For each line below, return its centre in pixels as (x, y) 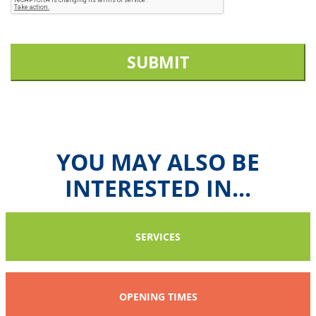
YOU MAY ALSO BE (158, 162)
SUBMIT (158, 62)
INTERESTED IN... (158, 188)
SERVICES (158, 237)
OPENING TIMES (158, 297)
